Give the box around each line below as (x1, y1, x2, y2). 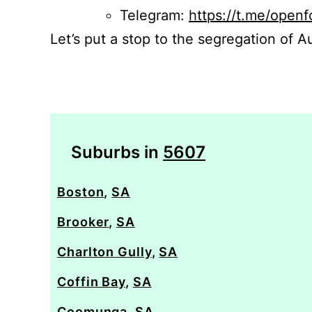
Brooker (57, 214, 109, 229)
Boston (57, 185, 104, 199)
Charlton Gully (57, 244, 152, 259)
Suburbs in (71, 142, 163, 162)
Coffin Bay (57, 274, 126, 289)
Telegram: (120, 7, 189, 24)
